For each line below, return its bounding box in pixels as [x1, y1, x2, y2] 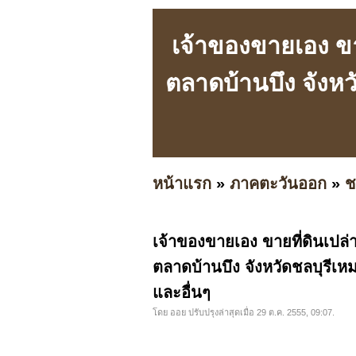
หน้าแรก [153, 174, 211, 192]
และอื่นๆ [153, 284, 211, 302]
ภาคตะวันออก [230, 174, 327, 192]
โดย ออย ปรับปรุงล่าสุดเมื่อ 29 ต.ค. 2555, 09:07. [153, 308, 335, 318]
